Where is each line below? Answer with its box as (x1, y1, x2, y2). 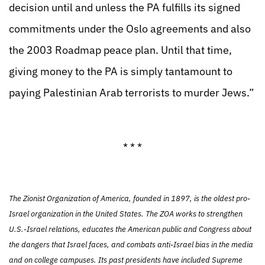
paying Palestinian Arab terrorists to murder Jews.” (9, 86, 254, 99)
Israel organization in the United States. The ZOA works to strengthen (9, 209, 243, 219)
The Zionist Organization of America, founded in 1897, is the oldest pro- (9, 193, 250, 203)
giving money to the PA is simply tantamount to (9, 64, 232, 78)
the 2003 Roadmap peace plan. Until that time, (9, 43, 232, 57)
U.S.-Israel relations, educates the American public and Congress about (9, 224, 251, 234)
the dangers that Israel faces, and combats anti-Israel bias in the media (9, 240, 253, 250)
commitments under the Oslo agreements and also (9, 22, 251, 35)
